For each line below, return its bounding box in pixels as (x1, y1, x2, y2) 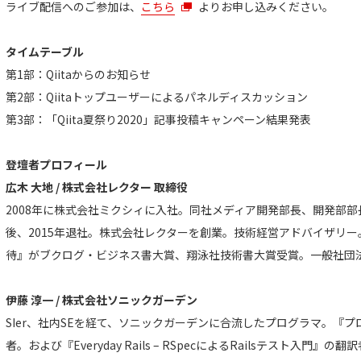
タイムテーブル (6, 44, 84, 60)
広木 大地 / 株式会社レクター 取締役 (6, 179, 188, 196)
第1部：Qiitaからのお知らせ (6, 66, 151, 83)
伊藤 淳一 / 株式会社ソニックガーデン (6, 292, 197, 309)
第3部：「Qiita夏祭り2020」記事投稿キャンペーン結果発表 (6, 111, 311, 128)
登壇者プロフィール (6, 156, 107, 173)
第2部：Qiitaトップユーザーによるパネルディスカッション (6, 89, 308, 106)
